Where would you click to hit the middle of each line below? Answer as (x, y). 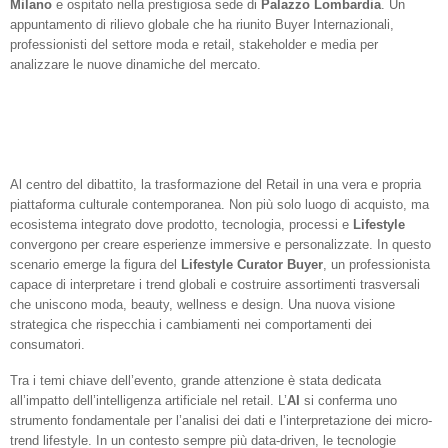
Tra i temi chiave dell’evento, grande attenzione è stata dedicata (195, 381)
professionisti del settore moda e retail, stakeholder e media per (194, 45)
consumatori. (47, 345)
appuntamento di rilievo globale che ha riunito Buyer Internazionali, (202, 25)
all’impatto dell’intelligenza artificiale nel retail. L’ (148, 401)
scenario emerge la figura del (95, 265)
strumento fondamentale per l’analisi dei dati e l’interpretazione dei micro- (221, 421)
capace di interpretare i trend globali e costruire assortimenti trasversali (215, 285)
